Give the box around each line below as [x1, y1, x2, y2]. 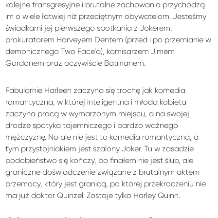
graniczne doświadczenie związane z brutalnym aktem [5, 167, 200, 177]
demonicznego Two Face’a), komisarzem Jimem [5, 46, 175, 56]
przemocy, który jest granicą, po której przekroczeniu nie [5, 179, 206, 188]
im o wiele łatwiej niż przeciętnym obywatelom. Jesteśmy [5, 11, 207, 21]
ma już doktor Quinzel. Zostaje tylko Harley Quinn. [5, 190, 181, 200]
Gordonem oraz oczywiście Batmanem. [5, 58, 146, 68]
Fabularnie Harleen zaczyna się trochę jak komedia [5, 85, 186, 95]
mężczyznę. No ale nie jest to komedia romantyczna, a [5, 132, 199, 142]
